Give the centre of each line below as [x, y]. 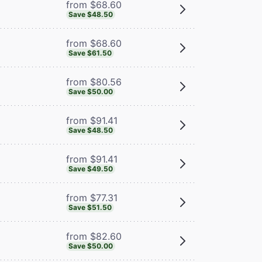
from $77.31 [92, 197]
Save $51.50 [90, 207]
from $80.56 [94, 82]
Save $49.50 [90, 168]
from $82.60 [94, 236]
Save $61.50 [90, 53]
